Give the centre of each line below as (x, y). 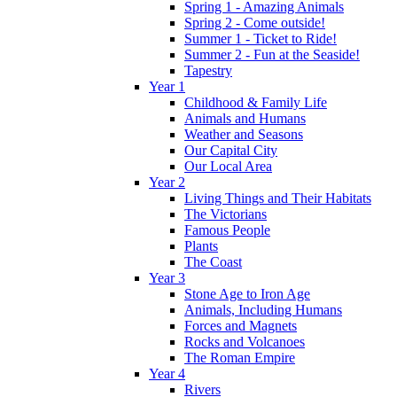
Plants (201, 246)
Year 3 (167, 278)
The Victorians (226, 214)
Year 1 (167, 87)
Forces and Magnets (241, 326)
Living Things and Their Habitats (278, 198)
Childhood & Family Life (256, 103)
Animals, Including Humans (263, 310)
